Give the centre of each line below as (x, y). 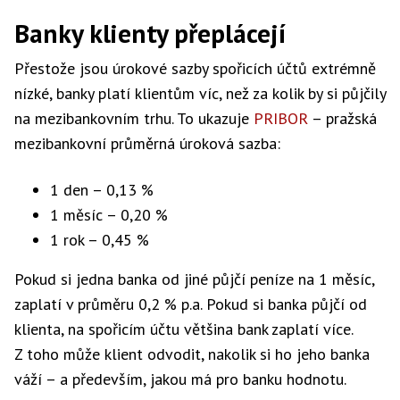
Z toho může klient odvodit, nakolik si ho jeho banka (192, 354)
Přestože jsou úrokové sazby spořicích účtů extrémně (195, 68)
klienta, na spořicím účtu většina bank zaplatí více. (183, 329)
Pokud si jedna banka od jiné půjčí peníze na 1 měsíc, (194, 279)
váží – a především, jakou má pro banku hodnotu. (180, 379)
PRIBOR (281, 118)
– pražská (342, 118)
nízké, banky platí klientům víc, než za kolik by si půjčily (200, 93)
